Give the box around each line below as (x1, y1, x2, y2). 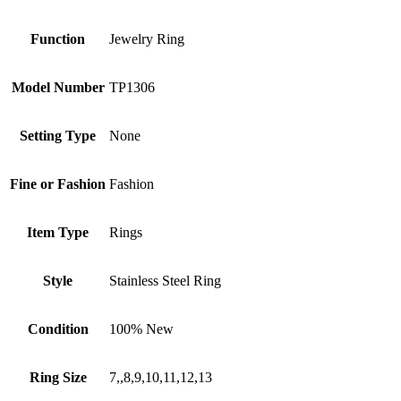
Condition (27, 321, 89, 337)
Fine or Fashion (10, 176, 106, 192)
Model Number (11, 80, 105, 96)
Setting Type (20, 128, 96, 144)
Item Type (27, 225, 89, 241)
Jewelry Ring (109, 31, 184, 47)
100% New (109, 321, 174, 337)
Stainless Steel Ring (109, 273, 221, 289)
